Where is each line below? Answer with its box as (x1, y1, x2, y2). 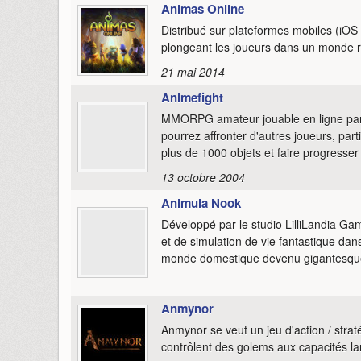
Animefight (161, 88, 223, 106)
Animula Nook (161, 193, 241, 212)
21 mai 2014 (161, 63, 225, 80)
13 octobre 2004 (161, 168, 245, 185)
